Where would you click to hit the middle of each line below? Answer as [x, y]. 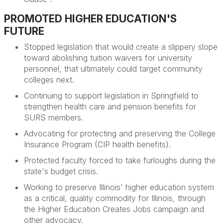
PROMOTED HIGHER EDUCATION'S [90, 19]
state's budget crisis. [62, 171]
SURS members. [54, 117]
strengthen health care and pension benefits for [110, 107]
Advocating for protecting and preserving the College [120, 133]
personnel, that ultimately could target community [113, 69]
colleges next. [49, 80]
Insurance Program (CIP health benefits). [97, 144]
